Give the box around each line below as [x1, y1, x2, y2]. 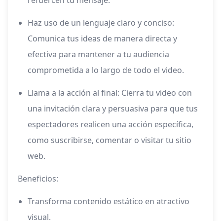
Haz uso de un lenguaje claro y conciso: [28, 17, 174, 29]
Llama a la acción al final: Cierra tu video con [28, 87, 192, 99]
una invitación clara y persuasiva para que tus [28, 103, 198, 114]
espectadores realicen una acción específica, [28, 119, 193, 130]
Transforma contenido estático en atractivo [28, 196, 189, 207]
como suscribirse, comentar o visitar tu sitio [28, 135, 191, 146]
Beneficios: [18, 173, 58, 184]
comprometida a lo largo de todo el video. [28, 65, 184, 76]
